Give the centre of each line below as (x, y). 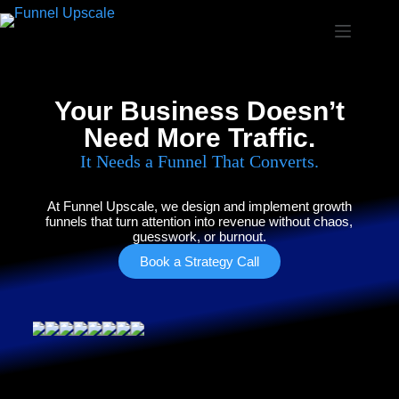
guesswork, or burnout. (199, 236)
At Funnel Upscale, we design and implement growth (199, 206)
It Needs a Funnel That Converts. (199, 161)
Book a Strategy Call (199, 261)
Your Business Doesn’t (199, 111)
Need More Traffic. (199, 138)
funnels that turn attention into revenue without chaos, (199, 221)
